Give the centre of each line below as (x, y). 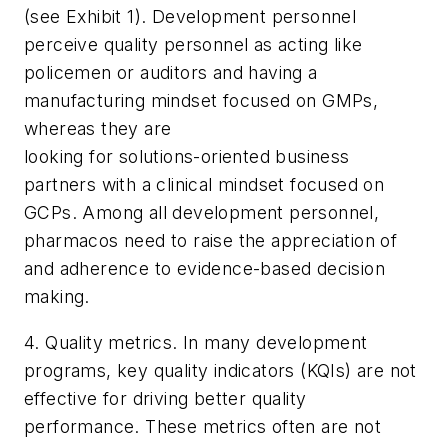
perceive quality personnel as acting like (193, 45)
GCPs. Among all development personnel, (202, 213)
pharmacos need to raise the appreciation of (211, 241)
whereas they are (98, 129)
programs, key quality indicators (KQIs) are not (220, 370)
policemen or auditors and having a (171, 73)
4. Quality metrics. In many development (196, 342)
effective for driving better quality (165, 398)
